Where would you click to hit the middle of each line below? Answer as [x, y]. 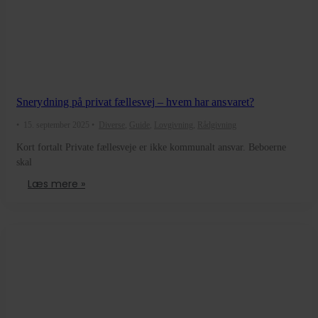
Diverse [112, 125]
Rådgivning [217, 125]
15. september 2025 [56, 125]
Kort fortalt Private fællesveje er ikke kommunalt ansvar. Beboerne [151, 147]
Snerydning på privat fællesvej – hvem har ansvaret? [136, 102]
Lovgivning [174, 125]
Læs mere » [56, 183]
